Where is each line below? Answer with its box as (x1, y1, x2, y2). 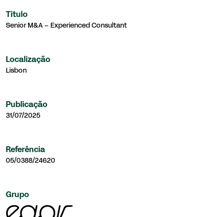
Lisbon (6, 67, 27, 74)
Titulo (6, 11, 28, 18)
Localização (6, 56, 50, 63)
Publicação (6, 101, 47, 108)
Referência (6, 146, 45, 154)
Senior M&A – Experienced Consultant (6, 22, 127, 29)
